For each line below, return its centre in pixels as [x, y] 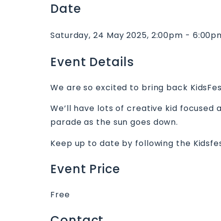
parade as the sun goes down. [114, 122]
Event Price [85, 169]
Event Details [92, 62]
